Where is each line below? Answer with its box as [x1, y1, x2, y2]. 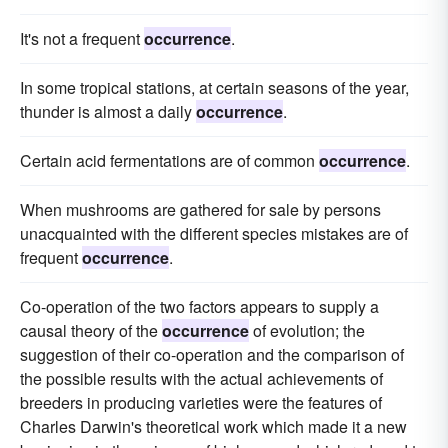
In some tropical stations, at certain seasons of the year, [20, 75, 409, 99]
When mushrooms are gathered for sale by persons [20, 197, 381, 221]
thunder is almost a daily [20, 99, 196, 123]
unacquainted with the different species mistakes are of [20, 221, 408, 245]
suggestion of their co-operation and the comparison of [20, 342, 404, 366]
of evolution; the [249, 318, 365, 342]
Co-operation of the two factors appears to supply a [20, 294, 379, 318]
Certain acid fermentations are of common [20, 148, 319, 172]
